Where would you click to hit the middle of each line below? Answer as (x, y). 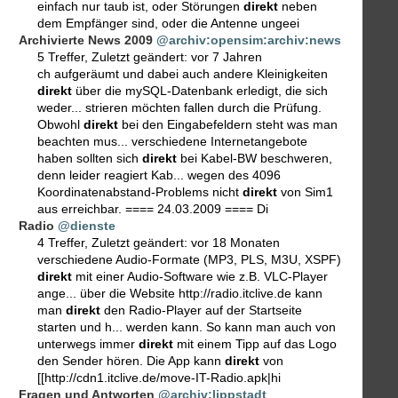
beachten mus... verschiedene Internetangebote (172, 142)
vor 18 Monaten (235, 243)
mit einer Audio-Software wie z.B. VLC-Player (200, 277)
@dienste (87, 226)
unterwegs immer (88, 344)
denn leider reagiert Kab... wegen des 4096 (159, 175)
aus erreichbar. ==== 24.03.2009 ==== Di (153, 209)
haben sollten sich (90, 159)
